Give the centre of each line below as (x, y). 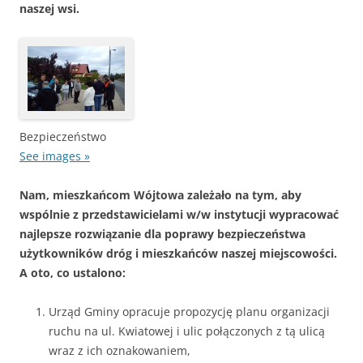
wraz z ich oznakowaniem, (120, 351)
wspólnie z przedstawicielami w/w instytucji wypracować (179, 215)
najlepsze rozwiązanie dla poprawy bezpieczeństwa (162, 234)
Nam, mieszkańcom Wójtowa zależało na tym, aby (160, 195)
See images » (55, 156)
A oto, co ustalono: (73, 273)
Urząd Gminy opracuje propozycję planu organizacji (189, 312)
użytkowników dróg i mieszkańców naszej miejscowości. (178, 254)
